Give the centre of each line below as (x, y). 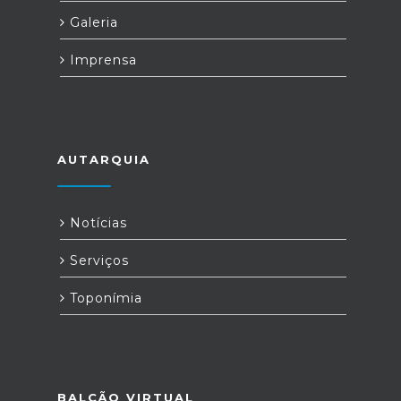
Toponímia (104, 298)
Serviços (97, 260)
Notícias (96, 223)
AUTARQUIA (104, 159)
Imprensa (101, 60)
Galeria (92, 22)
